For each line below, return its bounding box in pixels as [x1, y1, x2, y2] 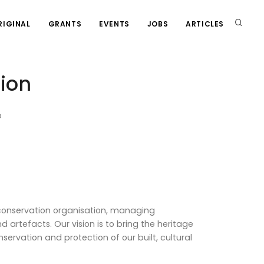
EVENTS [99, 19, 130, 29]
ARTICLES [186, 19, 224, 29]
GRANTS [48, 19, 82, 29]
